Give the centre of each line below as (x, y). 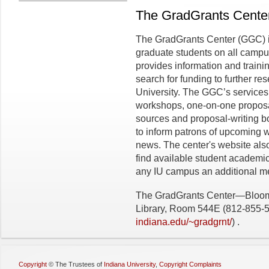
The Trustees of (80, 264)
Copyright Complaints (190, 264)
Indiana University (130, 264)
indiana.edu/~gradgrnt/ (184, 222)
